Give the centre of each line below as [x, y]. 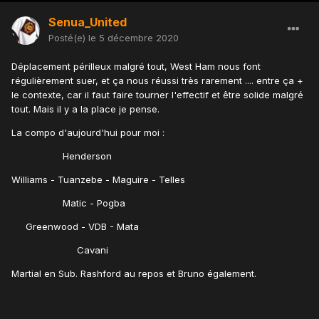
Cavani [60, 250]
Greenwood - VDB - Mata [75, 227]
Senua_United [88, 22]
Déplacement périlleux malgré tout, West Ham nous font [136, 67]
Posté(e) [68, 38]
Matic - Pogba [68, 203]
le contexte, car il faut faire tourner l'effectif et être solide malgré [157, 95]
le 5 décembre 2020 [134, 38]
